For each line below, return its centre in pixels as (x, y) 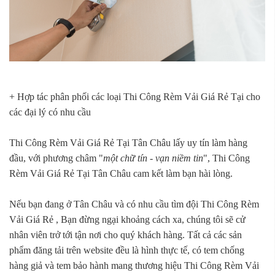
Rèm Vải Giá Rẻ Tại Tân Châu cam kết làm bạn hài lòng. (121, 174)
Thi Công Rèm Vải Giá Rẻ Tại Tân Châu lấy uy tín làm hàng (128, 143)
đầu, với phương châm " (56, 158)
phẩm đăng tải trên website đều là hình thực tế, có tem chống (127, 250)
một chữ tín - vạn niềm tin (153, 158)
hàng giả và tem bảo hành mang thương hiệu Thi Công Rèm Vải (134, 266)
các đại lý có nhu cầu (50, 112)
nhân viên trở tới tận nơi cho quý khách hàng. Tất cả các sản (126, 235)
